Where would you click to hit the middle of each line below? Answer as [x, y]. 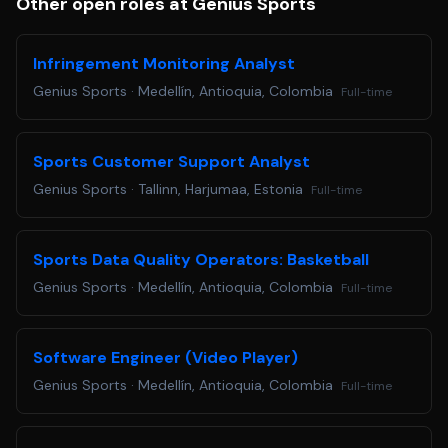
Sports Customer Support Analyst [171, 161]
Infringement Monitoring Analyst [164, 63]
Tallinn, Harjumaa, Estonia [220, 189]
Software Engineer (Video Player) [165, 357]
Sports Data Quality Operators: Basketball [201, 259]
